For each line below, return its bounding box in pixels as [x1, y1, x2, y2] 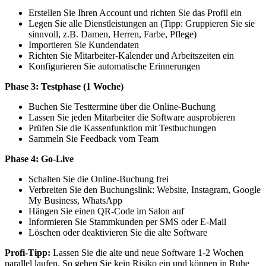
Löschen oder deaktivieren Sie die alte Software [28, 227, 207, 237]
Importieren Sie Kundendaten [28, 39, 139, 50]
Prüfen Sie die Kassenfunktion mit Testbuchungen [28, 122, 216, 133]
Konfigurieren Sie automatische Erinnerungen [28, 61, 200, 71]
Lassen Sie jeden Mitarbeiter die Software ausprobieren [28, 112, 235, 122]
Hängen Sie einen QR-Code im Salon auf [28, 205, 184, 216]
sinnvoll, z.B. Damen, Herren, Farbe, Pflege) [28, 28, 197, 39]
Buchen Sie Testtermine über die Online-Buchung [28, 101, 216, 112]
